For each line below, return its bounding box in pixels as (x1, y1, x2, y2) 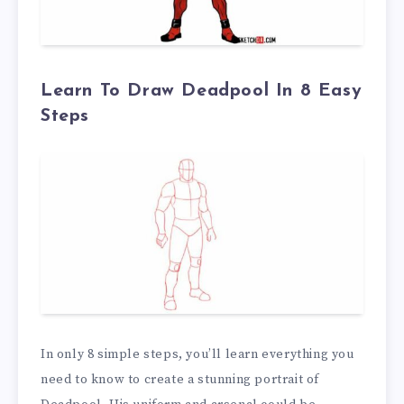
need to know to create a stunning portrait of (41, 372, 320, 389)
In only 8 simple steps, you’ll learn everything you (41, 346, 354, 363)
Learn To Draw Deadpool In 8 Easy (41, 82, 363, 101)
